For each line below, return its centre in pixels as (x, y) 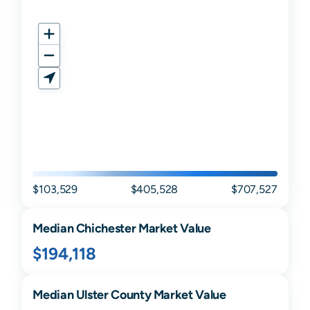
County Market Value (167, 295)
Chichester (106, 228)
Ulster (92, 295)
